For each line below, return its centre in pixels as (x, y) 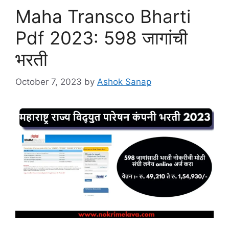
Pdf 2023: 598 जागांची (101, 38)
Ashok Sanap (124, 82)
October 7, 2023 (49, 82)
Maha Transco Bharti (103, 16)
